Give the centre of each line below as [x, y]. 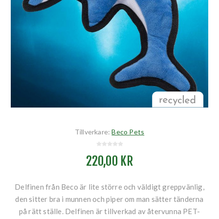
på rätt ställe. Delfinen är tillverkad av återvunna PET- [109, 211]
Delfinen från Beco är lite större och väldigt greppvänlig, [109, 187]
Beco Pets [128, 132]
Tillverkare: [92, 132]
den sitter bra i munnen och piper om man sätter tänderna [109, 199]
